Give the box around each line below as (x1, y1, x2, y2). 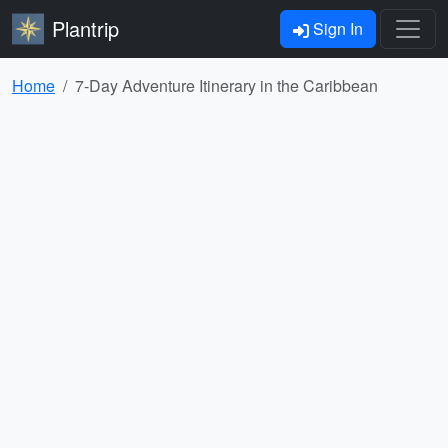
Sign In (309, 17, 363, 40)
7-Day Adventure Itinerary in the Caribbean (75, 74, 378, 97)
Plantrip (52, 14, 119, 43)
